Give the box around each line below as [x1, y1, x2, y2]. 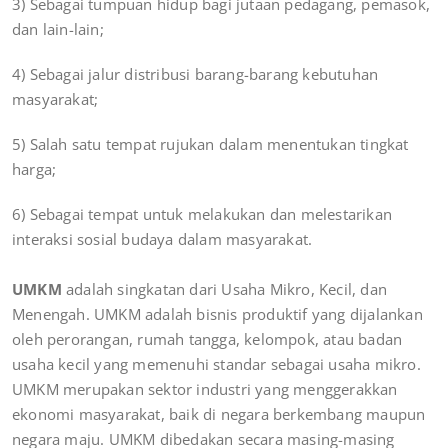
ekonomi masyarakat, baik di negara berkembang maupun [12, 403, 426, 424]
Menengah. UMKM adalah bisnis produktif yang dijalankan [12, 303, 423, 324]
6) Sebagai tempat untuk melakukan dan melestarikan [12, 203, 393, 224]
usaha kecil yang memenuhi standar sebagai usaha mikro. [12, 353, 421, 374]
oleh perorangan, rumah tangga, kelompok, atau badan [12, 328, 403, 349]
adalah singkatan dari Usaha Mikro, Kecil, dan [66, 278, 388, 299]
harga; [12, 158, 57, 179]
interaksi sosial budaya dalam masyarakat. [12, 228, 313, 249]
